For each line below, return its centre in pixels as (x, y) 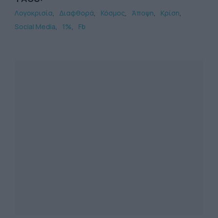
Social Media (35, 27)
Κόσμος (113, 13)
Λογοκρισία (34, 13)
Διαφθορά (77, 13)
